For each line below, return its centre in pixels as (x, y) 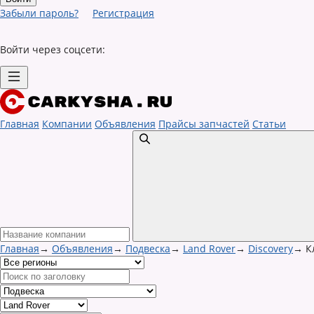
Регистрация (123, 13)
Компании (67, 124)
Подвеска (148, 248)
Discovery (271, 248)
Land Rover (209, 248)
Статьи (269, 124)
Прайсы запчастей (204, 124)
